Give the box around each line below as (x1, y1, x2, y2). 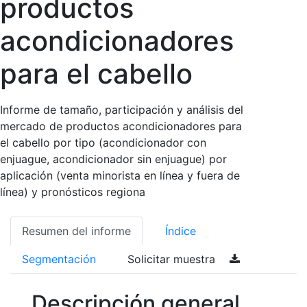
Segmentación (22, 252, 96, 266)
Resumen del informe (22, 224, 131, 238)
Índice (165, 224, 196, 238)
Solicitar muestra (127, 252, 219, 266)
